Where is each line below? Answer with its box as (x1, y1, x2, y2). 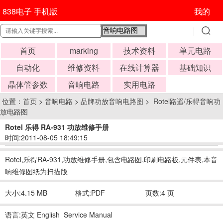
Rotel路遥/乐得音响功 (151, 96, 221, 106)
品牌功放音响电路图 (81, 96, 143, 106)
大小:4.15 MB (5, 188, 47, 198)
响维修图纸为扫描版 (5, 166, 68, 176)
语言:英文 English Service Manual (5, 210, 112, 220)
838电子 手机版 (2, 5, 58, 17)
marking (69, 45, 98, 56)
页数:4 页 (145, 188, 175, 198)
